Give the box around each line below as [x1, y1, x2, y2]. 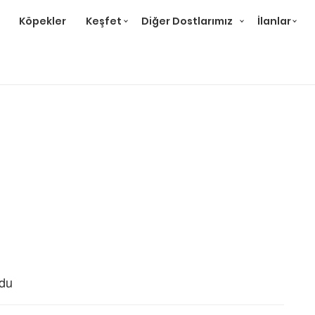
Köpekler [19, 14, 66, 28]
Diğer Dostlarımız [141, 14, 233, 28]
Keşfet [86, 14, 122, 28]
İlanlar [257, 14, 291, 28]
